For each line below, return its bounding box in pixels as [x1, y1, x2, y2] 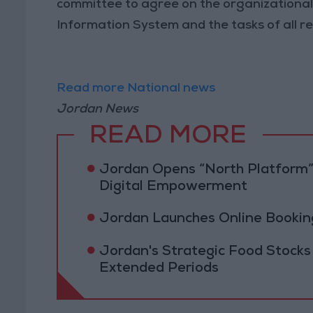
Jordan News [57, 103, 139, 116]
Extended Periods [99, 261, 219, 276]
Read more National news [57, 82, 216, 95]
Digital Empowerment [99, 180, 247, 194]
